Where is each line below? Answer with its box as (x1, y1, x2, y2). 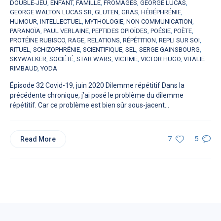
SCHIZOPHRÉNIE (33, 46, 80, 54)
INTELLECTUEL (40, 18, 82, 26)
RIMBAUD (10, 65, 37, 73)
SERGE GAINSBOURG (139, 46, 200, 54)
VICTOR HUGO (141, 55, 181, 63)
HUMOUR (10, 18, 37, 26)
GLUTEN (95, 8, 118, 16)
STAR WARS (76, 55, 111, 63)
